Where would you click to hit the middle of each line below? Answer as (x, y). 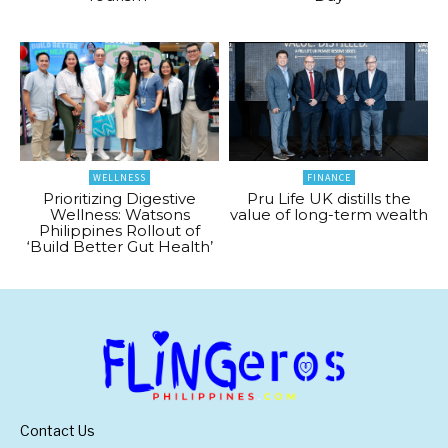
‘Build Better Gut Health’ (119, 247)
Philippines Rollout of (119, 231)
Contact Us (57, 431)
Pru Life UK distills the (328, 199)
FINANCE (328, 178)
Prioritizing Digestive (119, 199)
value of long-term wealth (328, 215)
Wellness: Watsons (119, 215)
